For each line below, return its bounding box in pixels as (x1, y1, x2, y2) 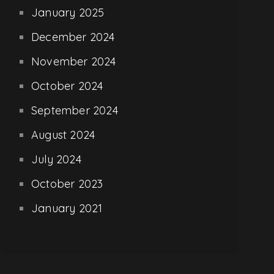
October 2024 (31, 78, 103, 93)
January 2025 (31, 5, 105, 20)
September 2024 (31, 103, 118, 117)
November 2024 (31, 54, 116, 68)
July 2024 (31, 152, 81, 166)
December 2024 (31, 29, 115, 44)
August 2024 (31, 127, 95, 142)
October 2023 (31, 176, 103, 191)
